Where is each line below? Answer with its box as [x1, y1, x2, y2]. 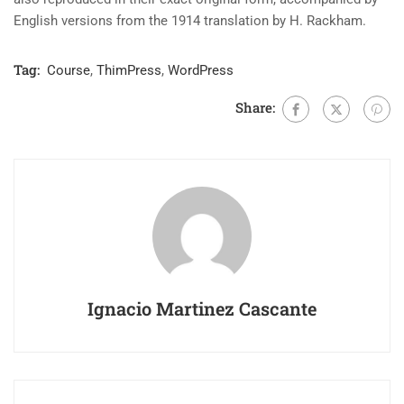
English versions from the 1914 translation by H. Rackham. [14, 13, 366, 30]
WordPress [168, 62, 234, 79]
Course [47, 62, 90, 79]
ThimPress [96, 62, 161, 79]
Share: [235, 98, 275, 116]
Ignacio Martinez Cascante [87, 297, 317, 321]
